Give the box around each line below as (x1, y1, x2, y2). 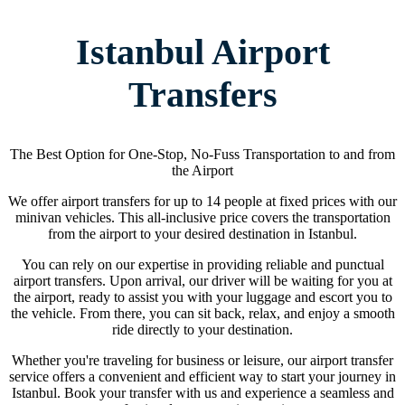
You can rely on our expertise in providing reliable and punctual (21, 256, 384, 272)
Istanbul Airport (75, 32, 330, 73)
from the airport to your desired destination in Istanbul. (48, 225, 357, 241)
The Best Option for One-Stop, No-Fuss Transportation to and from (10, 146, 395, 162)
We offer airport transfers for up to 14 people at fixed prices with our (8, 193, 397, 209)
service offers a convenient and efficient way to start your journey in (9, 368, 396, 384)
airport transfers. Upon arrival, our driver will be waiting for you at (13, 272, 392, 288)
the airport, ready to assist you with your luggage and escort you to (13, 288, 392, 305)
